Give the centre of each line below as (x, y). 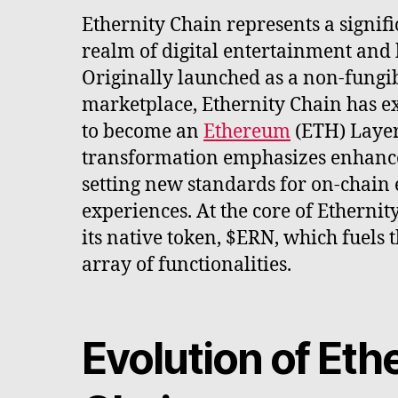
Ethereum (247, 131)
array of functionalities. (187, 265)
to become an (143, 131)
